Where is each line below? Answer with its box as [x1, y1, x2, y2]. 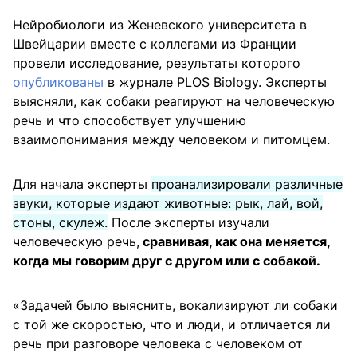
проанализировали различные [151, 176, 343, 193]
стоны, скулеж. [13, 214, 108, 231]
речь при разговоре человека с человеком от [13, 335, 303, 352]
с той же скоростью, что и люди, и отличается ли [13, 316, 331, 333]
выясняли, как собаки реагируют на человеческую [13, 93, 335, 110]
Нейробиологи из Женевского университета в [13, 17, 307, 33]
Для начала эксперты [13, 176, 151, 193]
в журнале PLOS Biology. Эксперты [104, 74, 327, 91]
